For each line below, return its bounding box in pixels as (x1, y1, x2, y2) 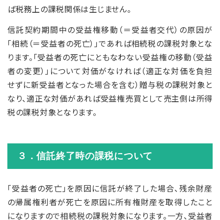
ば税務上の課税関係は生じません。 (7, 3, 132, 15)
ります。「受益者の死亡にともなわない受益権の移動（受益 (7, 51, 213, 63)
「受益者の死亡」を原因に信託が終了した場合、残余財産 (7, 182, 213, 194)
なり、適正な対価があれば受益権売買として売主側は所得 (7, 92, 213, 105)
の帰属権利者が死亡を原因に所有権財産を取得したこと (7, 196, 213, 208)
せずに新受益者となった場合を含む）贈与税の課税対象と (7, 79, 213, 91)
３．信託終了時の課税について (17, 151, 153, 162)
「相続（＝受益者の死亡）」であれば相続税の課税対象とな (7, 37, 213, 50)
